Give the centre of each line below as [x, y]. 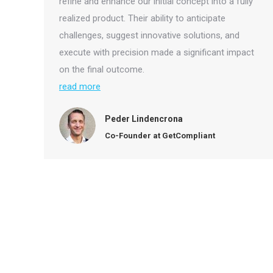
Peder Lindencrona [144, 119]
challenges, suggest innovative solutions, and [149, 35]
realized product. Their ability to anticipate [142, 18]
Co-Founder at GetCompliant [160, 135]
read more [80, 87]
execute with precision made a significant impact [157, 52]
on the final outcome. [102, 69]
